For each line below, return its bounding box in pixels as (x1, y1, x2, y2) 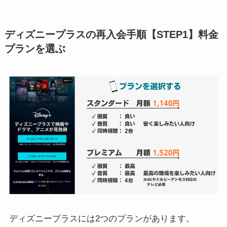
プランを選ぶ (4, 43, 65, 55)
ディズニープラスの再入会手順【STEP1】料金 (4, 29, 218, 41)
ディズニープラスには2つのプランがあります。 (9, 214, 195, 224)
